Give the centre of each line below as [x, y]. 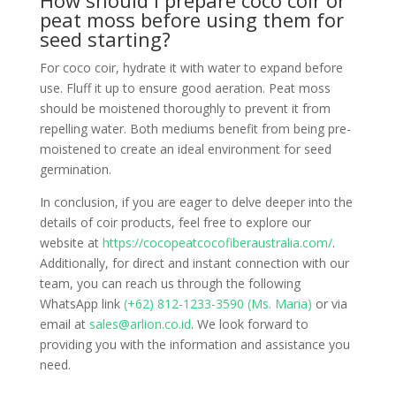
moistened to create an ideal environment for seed [185, 149]
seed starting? [105, 39]
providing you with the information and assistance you [194, 344]
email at [64, 324]
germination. [75, 169]
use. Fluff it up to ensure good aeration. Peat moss [185, 88]
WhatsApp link [81, 304]
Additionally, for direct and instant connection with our [194, 263]
